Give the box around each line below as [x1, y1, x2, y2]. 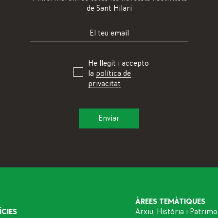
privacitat [88, 79, 121, 88]
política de [95, 69, 131, 77]
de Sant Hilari [86, 4, 132, 12]
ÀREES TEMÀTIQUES [135, 197, 205, 205]
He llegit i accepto [88, 59, 149, 67]
